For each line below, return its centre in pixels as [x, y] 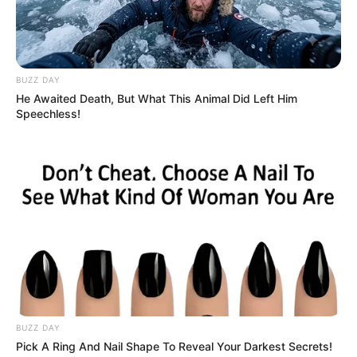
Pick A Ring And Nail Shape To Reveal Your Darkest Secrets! [174, 347]
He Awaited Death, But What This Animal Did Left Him [157, 99]
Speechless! [48, 114]
